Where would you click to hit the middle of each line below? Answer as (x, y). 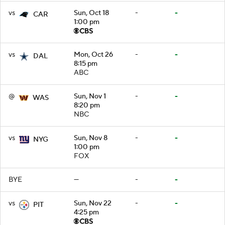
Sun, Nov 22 (93, 203)
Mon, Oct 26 (93, 54)
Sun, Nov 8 (91, 138)
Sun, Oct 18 (91, 13)
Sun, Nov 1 (90, 96)
